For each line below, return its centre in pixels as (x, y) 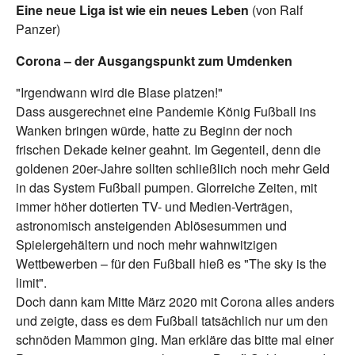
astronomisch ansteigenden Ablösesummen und (151, 225)
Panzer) (38, 29)
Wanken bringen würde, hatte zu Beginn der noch (154, 130)
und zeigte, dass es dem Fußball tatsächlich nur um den (172, 320)
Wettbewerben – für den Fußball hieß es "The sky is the (171, 263)
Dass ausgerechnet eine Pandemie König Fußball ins (166, 111)
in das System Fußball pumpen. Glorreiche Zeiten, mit (166, 187)
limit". (31, 282)
